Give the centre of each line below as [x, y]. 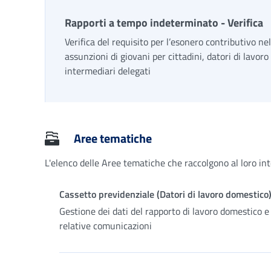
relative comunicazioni [106, 226]
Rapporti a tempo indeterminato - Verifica [164, 23]
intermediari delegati [108, 71]
